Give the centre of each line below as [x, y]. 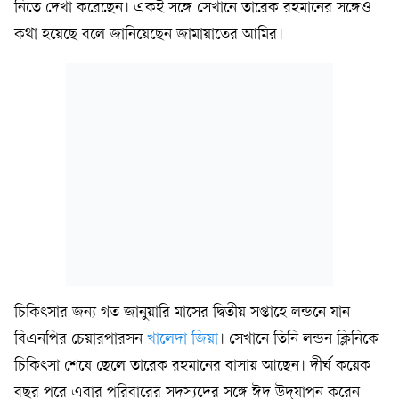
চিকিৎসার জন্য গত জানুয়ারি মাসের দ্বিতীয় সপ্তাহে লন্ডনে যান [182, 313]
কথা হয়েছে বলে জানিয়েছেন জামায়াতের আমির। [149, 35]
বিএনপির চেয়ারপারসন [81, 340]
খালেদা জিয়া [183, 340]
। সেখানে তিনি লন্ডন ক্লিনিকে [298, 340]
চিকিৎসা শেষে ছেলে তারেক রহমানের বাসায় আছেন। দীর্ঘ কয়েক [192, 366]
